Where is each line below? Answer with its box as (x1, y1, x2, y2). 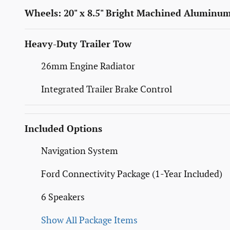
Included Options (25, 123, 102, 135)
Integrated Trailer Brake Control (41, 84, 172, 95)
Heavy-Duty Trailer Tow (25, 39, 131, 50)
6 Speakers (41, 191, 85, 203)
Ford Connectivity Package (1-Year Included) (41, 168, 222, 180)
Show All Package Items (41, 215, 138, 226)
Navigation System (41, 145, 118, 157)
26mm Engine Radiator (41, 61, 135, 72)
